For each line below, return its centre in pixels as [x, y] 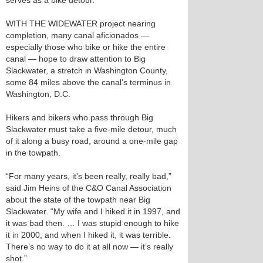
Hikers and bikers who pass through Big [80, 117]
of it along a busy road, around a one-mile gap [92, 141]
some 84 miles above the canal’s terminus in [88, 82]
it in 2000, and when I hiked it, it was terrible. [88, 235]
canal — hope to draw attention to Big [76, 59]
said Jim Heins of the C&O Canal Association [89, 188]
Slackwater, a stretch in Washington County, [87, 70]
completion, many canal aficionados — [77, 35]
